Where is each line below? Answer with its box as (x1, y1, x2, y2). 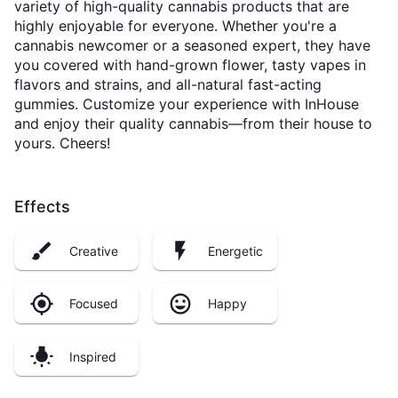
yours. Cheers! (14, 134, 110, 152)
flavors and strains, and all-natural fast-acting (14, 76, 322, 93)
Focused (69, 296, 118, 312)
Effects (14, 197, 70, 216)
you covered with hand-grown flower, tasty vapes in (14, 56, 366, 74)
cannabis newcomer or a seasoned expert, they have (14, 36, 370, 54)
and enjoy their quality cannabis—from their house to (14, 115, 372, 132)
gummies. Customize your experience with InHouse (14, 95, 359, 113)
